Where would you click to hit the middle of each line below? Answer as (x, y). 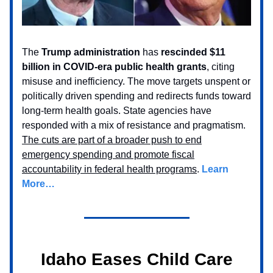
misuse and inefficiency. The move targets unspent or (136, 82)
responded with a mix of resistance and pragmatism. (134, 126)
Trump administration (91, 52)
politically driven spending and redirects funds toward (136, 96)
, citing (221, 67)
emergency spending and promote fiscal (108, 155)
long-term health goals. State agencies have (117, 111)
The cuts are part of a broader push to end (112, 140)
